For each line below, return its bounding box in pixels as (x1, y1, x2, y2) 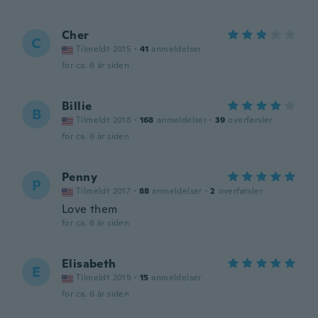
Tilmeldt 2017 (76, 185, 131, 197)
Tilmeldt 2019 (76, 272, 132, 283)
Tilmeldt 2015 (76, 43, 132, 55)
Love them (62, 202, 118, 216)
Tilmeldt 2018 (76, 114, 132, 126)
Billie (62, 99, 92, 114)
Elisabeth (62, 256, 116, 271)
